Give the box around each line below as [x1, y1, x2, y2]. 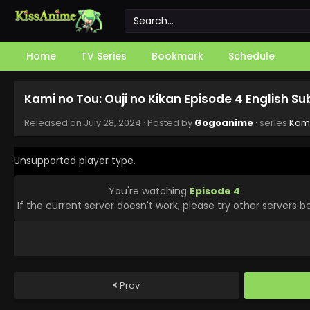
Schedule [228, 49, 275, 63]
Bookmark [152, 49, 203, 63]
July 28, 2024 [84, 116, 141, 129]
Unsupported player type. [14, 154, 136, 167]
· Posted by [141, 116, 194, 129]
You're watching [109, 183, 190, 198]
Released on [24, 116, 84, 129]
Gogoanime [194, 116, 253, 129]
